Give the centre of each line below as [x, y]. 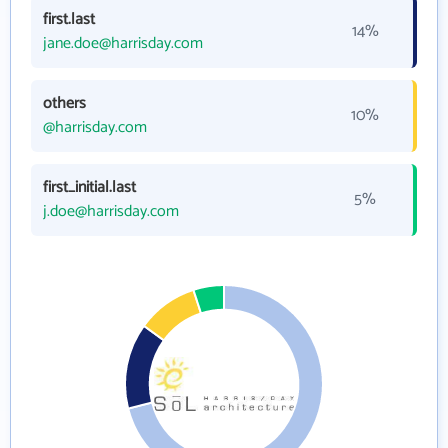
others [64, 104]
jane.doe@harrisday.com [123, 44]
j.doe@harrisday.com [111, 212]
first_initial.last [89, 188]
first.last [69, 20]
